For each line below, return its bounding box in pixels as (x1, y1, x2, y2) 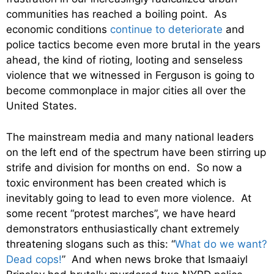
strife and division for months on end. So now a (6, 161, 242, 174)
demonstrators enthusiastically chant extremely (6, 222, 239, 235)
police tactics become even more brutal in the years (6, 39, 261, 51)
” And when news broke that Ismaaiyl (62, 253, 248, 265)
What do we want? (175, 237, 267, 250)
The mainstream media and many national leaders (6, 130, 254, 143)
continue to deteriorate (110, 23, 223, 36)
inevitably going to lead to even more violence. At (6, 191, 251, 204)
